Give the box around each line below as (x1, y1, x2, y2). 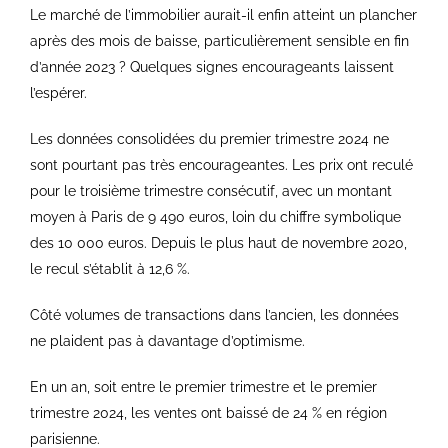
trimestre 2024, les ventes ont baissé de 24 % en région (30, 405, 387, 422)
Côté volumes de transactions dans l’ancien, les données (30, 307, 399, 324)
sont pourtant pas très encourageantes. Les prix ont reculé (30, 157, 413, 174)
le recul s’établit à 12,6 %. (30, 261, 190, 278)
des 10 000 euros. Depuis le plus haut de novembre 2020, (30, 235, 407, 252)
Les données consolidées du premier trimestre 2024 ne (30, 131, 389, 148)
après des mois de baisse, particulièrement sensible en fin (30, 33, 409, 50)
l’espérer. (30, 85, 87, 102)
